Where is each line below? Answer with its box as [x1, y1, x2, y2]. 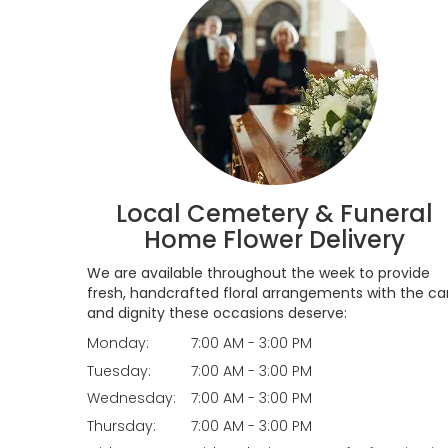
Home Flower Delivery [143, 223, 405, 257]
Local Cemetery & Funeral [115, 197, 433, 231]
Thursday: [87, 415, 156, 436]
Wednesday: [87, 388, 176, 409]
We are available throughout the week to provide [87, 263, 430, 284]
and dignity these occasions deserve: [87, 303, 347, 324]
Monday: [87, 333, 149, 354]
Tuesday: [87, 360, 151, 381]
